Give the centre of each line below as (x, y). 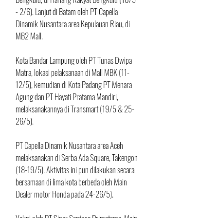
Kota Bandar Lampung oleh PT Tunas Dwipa (74, 60)
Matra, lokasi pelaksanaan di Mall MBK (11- (73, 73)
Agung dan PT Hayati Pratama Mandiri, (68, 97)
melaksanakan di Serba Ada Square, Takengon (77, 158)
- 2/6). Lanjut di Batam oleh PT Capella (67, 12)
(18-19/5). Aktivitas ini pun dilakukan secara (76, 170)
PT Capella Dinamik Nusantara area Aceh (70, 145)
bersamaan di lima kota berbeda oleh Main (72, 182)
